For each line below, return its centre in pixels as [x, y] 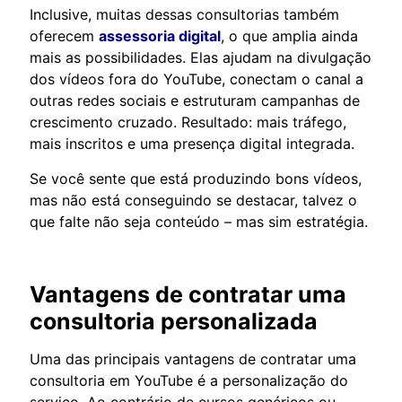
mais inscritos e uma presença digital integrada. [192, 143]
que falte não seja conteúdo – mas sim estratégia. [199, 221]
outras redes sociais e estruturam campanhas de [195, 100]
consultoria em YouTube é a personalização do [189, 380]
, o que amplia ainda [289, 35]
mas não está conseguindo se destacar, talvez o [193, 200]
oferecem [64, 35]
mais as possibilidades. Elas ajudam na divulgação [201, 57]
